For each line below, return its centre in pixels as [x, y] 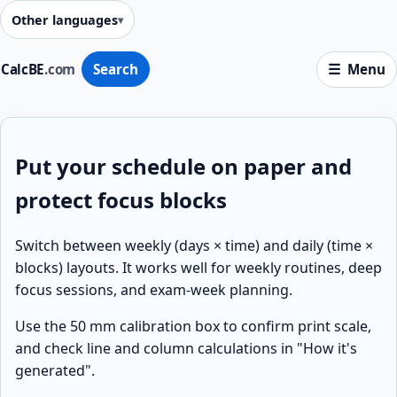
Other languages [65, 19]
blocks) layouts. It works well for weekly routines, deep [198, 267]
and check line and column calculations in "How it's [186, 348]
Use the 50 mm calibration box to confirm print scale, [193, 326]
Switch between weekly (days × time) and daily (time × [194, 245]
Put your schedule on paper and [183, 166]
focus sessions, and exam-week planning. [154, 289]
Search [115, 70]
